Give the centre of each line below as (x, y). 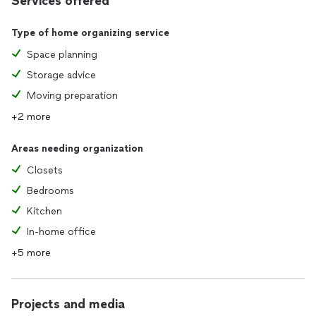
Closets (45, 170)
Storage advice (61, 75)
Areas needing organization (77, 148)
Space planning (62, 55)
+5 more (31, 253)
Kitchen (44, 211)
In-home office (61, 232)
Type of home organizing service (90, 33)
